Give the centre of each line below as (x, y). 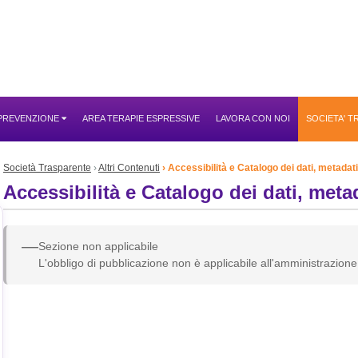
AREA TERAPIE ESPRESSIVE (141, 119)
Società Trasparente (47, 168)
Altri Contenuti (129, 168)
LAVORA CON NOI (253, 119)
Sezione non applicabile (99, 247)
